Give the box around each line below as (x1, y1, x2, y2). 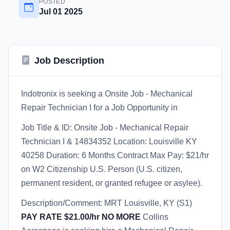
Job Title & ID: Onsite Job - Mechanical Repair (21, 123, 188, 132)
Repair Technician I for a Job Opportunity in (21, 103, 178, 112)
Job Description (34, 55, 104, 66)
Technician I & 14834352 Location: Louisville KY (21, 137, 197, 146)
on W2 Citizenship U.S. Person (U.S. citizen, (21, 165, 182, 174)
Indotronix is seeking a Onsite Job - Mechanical (21, 89, 193, 98)
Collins (141, 213, 168, 221)
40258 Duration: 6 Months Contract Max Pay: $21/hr (21, 151, 209, 160)
